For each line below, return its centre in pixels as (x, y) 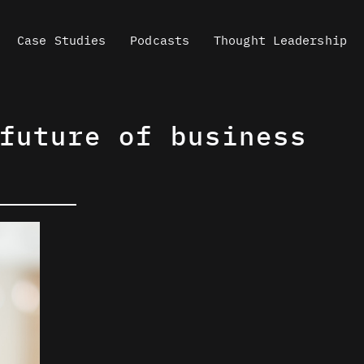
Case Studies (62, 40)
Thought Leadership (280, 40)
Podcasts (160, 40)
